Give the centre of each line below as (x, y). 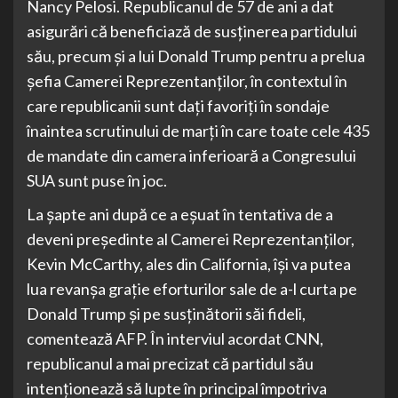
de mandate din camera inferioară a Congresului (191, 156)
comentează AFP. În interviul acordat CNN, (175, 339)
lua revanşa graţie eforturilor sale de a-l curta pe (192, 289)
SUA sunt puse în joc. (97, 181)
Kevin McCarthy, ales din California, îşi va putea (189, 264)
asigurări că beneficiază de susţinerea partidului (192, 32)
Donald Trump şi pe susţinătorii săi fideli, (166, 314)
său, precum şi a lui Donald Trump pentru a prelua (196, 56)
